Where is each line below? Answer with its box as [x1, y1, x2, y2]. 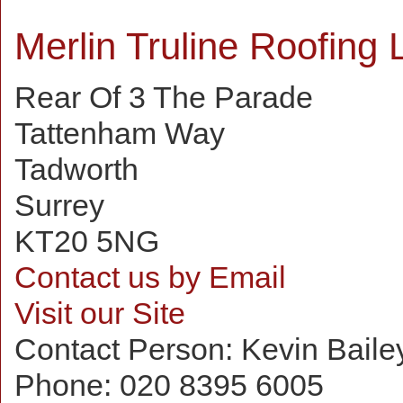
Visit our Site [14, 296, 185, 330]
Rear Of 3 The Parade [14, 80, 313, 114]
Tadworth [14, 152, 139, 186]
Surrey [14, 188, 104, 222]
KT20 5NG [14, 224, 159, 258]
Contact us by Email [14, 260, 286, 294]
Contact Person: [14, 332, 241, 366]
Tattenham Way [14, 116, 225, 150]
